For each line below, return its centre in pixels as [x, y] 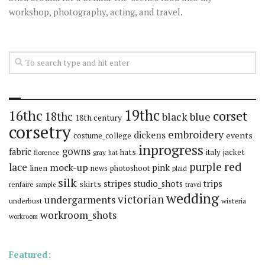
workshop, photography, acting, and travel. [96, 12]
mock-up [69, 168]
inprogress [171, 150]
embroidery [196, 135]
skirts [90, 184]
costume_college [102, 136]
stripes [117, 184]
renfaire [21, 185]
